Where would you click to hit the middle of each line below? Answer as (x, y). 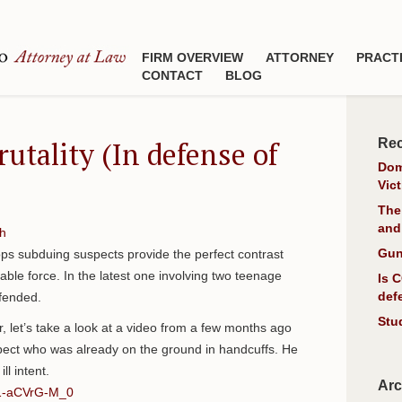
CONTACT (173, 75)
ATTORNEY (300, 57)
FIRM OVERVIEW (193, 57)
